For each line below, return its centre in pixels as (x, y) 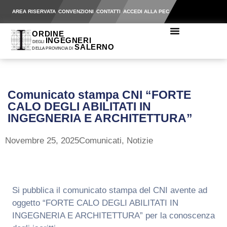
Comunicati (100, 141)
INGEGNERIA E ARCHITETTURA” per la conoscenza (113, 216)
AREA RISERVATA (34, 11)
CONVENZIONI (76, 11)
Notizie (140, 141)
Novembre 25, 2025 (42, 141)
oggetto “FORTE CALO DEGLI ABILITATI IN (95, 203)
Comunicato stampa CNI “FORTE (99, 95)
